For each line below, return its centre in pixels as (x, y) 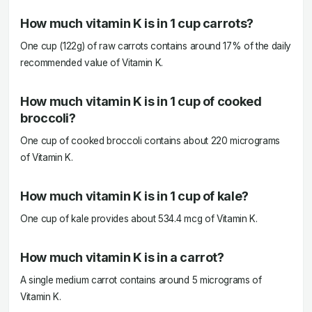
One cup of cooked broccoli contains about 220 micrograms (150, 141)
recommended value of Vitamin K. (92, 63)
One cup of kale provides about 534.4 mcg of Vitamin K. (139, 219)
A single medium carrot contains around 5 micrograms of (141, 280)
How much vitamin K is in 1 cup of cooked (141, 101)
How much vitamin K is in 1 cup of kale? (134, 196)
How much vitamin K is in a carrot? (122, 257)
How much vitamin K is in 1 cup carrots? (137, 23)
